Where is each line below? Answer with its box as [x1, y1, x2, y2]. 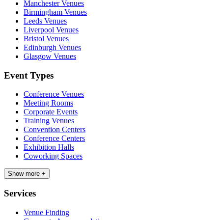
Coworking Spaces [24, 152, 82, 161]
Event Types [4, 70, 54, 81]
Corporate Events [24, 108, 78, 116]
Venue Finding [24, 208, 69, 217]
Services [4, 188, 36, 199]
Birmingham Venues [24, 7, 87, 16]
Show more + [8, 170, 46, 178]
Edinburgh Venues [24, 43, 81, 52]
